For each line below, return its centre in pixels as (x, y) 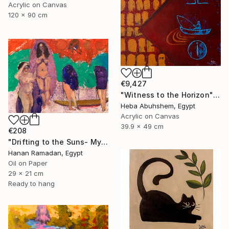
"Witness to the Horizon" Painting (216, 95)
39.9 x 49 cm (142, 127)
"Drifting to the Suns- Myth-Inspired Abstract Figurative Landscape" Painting (105, 142)
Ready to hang (31, 183)
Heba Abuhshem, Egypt (158, 106)
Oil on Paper (28, 163)
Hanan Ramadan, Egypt (45, 153)
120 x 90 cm (28, 15)
